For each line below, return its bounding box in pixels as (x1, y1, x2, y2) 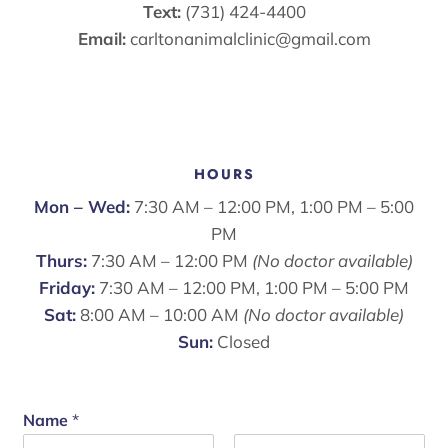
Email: (77, 28, 126, 50)
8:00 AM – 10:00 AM (76, 304, 243, 326)
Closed (213, 331, 270, 353)
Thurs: (35, 250, 87, 272)
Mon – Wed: (34, 196, 130, 218)
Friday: (39, 277, 95, 299)
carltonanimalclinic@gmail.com (129, 28, 371, 50)
